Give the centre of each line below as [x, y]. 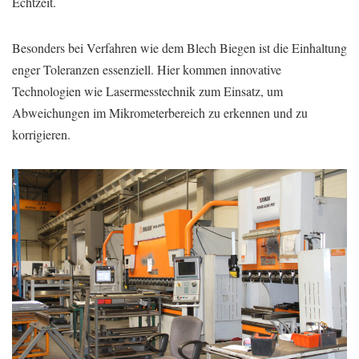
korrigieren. [41, 134]
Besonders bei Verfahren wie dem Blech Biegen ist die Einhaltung [179, 47]
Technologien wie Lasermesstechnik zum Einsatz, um [147, 91]
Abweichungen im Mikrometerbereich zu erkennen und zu [160, 112]
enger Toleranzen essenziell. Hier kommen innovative [147, 69]
